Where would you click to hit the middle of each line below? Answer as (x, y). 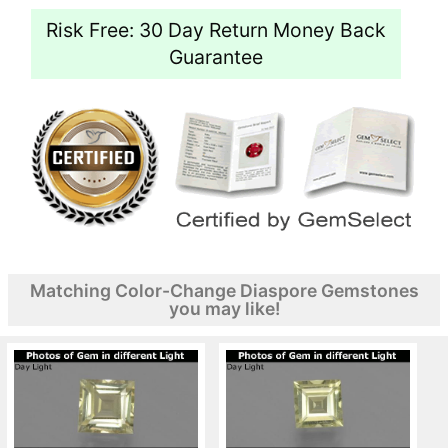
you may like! (224, 308)
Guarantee (216, 56)
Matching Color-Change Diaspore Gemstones (224, 290)
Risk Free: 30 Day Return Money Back (216, 29)
